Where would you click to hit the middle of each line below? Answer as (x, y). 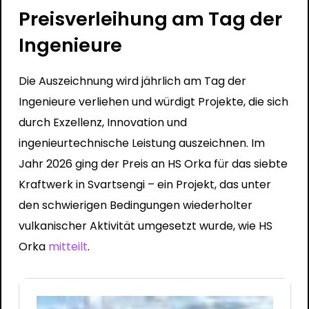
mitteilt (68, 246)
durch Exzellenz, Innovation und (102, 122)
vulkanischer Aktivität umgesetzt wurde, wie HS (145, 226)
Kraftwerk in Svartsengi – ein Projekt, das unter (144, 184)
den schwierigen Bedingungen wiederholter (135, 205)
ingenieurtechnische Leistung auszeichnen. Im (141, 143)
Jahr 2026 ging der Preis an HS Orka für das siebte (153, 163)
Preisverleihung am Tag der (150, 19)
